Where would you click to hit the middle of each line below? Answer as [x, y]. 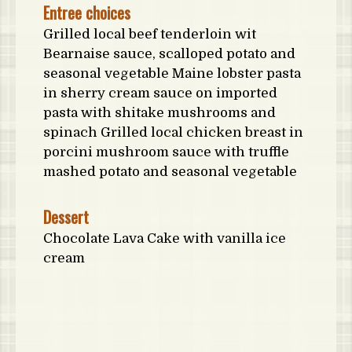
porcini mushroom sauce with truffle [166, 152]
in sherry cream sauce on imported [160, 93]
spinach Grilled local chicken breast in [173, 132]
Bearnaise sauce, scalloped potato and [169, 54]
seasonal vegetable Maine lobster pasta [172, 73]
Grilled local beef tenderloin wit [150, 34]
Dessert [66, 217]
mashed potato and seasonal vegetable [170, 172]
